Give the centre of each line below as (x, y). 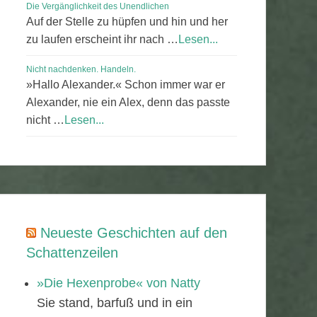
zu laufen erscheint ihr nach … (102, 39)
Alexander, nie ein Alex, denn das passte (128, 102)
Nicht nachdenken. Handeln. (81, 69)
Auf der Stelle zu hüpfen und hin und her (127, 22)
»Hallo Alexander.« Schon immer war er (126, 85)
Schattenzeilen (72, 253)
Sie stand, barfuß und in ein (115, 303)
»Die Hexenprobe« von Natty (119, 283)
